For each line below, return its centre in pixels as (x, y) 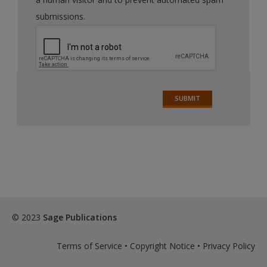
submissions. (61, 16)
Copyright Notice (162, 246)
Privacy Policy (229, 246)
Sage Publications (80, 217)
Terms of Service (89, 246)
